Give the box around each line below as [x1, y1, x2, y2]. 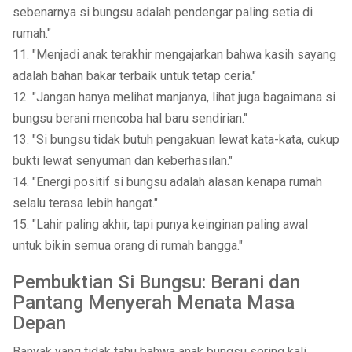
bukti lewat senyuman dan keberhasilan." [12, 153, 233, 168]
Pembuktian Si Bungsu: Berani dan [12, 271, 300, 293]
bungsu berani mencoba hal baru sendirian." [12, 111, 247, 126]
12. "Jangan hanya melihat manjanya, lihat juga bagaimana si [12, 90, 335, 104]
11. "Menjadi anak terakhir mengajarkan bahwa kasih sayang [12, 47, 336, 62]
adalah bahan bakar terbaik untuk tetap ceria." [12, 68, 256, 83]
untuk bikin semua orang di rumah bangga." [12, 238, 243, 253]
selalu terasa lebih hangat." [12, 196, 158, 211]
